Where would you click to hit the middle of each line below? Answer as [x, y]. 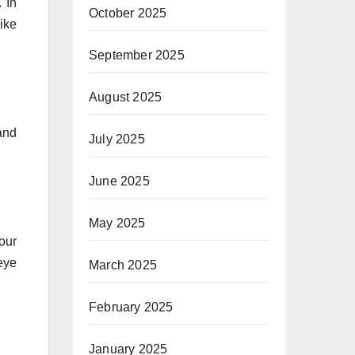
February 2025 [131, 307]
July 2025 [117, 139]
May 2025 [117, 223]
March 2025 [123, 265]
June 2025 [119, 181]
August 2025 [126, 97]
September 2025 [137, 55]
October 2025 [128, 13]
